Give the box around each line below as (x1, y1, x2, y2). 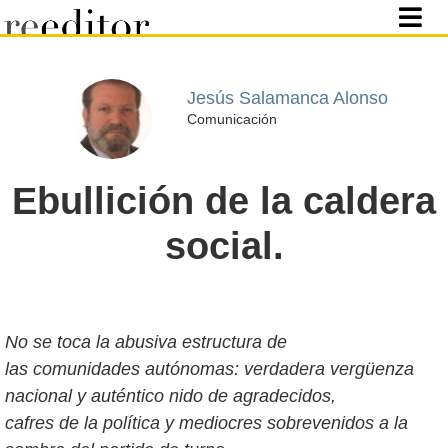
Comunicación (186, 110, 277, 127)
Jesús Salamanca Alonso (186, 87, 388, 108)
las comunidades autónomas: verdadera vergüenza (5, 359, 414, 379)
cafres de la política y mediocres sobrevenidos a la (5, 413, 408, 433)
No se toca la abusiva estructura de (5, 332, 287, 352)
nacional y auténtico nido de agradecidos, (5, 386, 336, 406)
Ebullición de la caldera (12, 180, 436, 222)
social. (164, 225, 284, 267)
